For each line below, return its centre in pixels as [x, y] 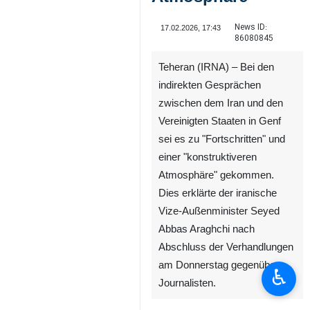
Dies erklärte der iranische [218, 193]
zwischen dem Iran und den [221, 103]
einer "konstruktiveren [208, 157]
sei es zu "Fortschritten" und [222, 139]
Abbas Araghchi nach [207, 229]
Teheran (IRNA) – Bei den [216, 67]
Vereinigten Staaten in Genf [220, 121]
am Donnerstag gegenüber [219, 265]
